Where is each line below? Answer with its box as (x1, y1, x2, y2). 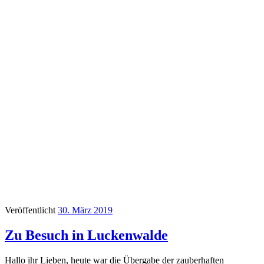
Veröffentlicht (5, 204, 58, 215)
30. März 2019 (58, 204, 113, 215)
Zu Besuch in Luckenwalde (5, 227, 168, 243)
